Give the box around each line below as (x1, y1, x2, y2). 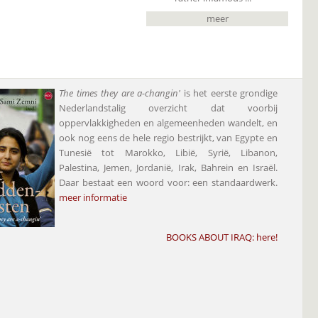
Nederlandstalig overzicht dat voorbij (59, 101, 278, 114)
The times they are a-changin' (59, 86, 180, 99)
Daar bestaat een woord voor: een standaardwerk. (59, 175, 278, 189)
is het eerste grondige (180, 86, 278, 99)
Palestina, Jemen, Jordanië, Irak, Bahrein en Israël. (59, 160, 278, 174)
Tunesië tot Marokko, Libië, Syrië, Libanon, (59, 146, 278, 159)
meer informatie (59, 190, 127, 204)
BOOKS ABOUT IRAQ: (166, 230, 256, 243)
